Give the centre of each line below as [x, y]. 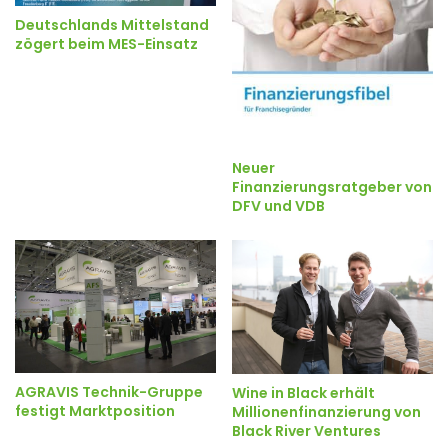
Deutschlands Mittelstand [112, 25]
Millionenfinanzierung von [326, 411]
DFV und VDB [278, 205]
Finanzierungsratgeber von [332, 186]
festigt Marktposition [95, 411]
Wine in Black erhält [303, 392]
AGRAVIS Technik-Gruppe [109, 392]
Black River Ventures [306, 430]
